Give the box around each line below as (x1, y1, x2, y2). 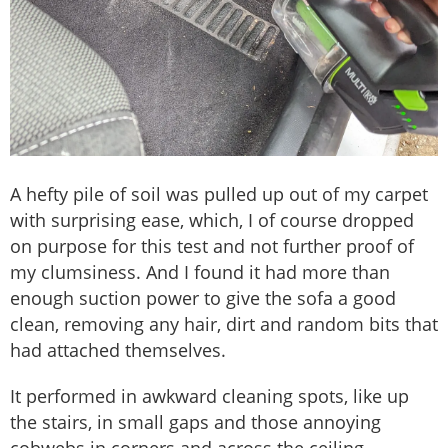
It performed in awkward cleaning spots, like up (10, 384, 409, 409)
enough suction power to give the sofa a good (10, 286, 396, 311)
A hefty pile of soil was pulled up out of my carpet (10, 182, 428, 207)
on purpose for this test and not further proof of (10, 234, 414, 259)
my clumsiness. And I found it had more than (10, 260, 390, 285)
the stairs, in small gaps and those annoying (10, 410, 381, 435)
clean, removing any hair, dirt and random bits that (10, 312, 438, 337)
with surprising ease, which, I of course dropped (10, 208, 414, 233)
